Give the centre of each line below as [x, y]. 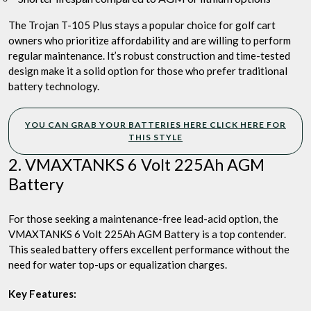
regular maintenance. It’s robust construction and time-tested [149, 56]
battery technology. [54, 86]
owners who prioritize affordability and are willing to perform [150, 41]
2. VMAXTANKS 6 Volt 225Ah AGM [136, 165]
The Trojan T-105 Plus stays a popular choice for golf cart [142, 25]
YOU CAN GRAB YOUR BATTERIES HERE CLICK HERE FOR [155, 125]
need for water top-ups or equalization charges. [118, 265]
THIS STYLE [155, 137]
